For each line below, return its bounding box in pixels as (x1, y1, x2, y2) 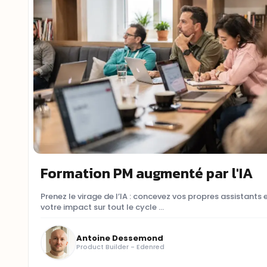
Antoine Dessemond (76, 232, 164, 244)
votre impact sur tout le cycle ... (41, 201, 164, 213)
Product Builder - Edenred (76, 242, 165, 252)
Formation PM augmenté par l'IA (41, 162, 253, 184)
